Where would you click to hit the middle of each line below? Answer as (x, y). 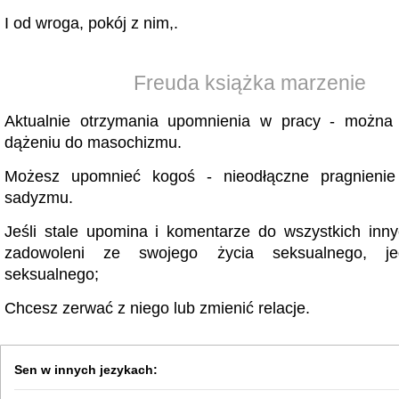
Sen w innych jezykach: (86, 370)
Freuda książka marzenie (249, 83)
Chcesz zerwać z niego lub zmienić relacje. (157, 308)
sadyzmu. (39, 198)
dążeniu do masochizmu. (93, 142)
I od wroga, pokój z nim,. (91, 23)
